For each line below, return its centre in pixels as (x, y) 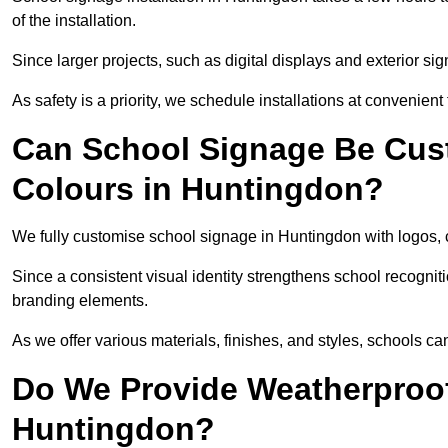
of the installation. (74, 21)
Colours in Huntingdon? (198, 189)
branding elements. (82, 301)
